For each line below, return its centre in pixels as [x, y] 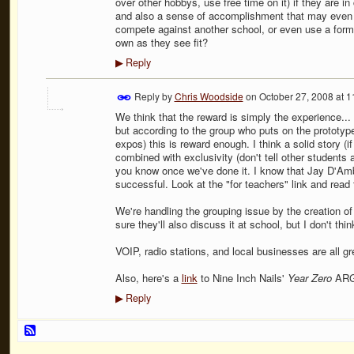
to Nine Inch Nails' [242, 278]
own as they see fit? [161, 42]
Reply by [153, 96]
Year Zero [309, 278]
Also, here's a [148, 278]
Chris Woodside [209, 96]
